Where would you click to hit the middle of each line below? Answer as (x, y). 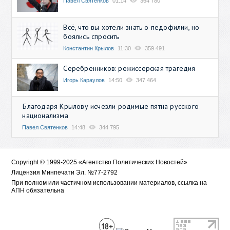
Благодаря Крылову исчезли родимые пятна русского (111, 106)
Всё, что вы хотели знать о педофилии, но (131, 27)
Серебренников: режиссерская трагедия (129, 68)
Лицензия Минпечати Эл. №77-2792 (65, 172)
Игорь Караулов (84, 80)
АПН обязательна (38, 190)
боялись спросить (91, 36)
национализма (45, 115)
